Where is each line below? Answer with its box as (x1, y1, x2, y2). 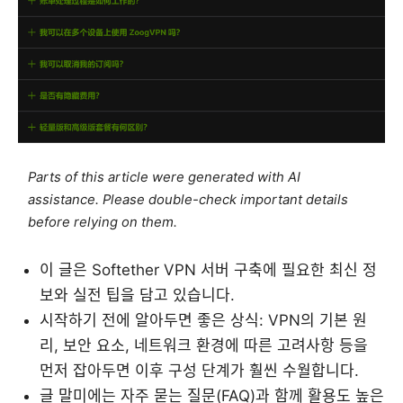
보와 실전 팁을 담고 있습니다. (40, 285, 235, 304)
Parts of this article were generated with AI (28, 168, 301, 185)
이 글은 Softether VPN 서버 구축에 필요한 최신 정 (40, 260, 377, 279)
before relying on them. (28, 213, 178, 230)
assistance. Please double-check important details (28, 191, 349, 208)
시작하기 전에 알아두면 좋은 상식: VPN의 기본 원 (40, 310, 367, 329)
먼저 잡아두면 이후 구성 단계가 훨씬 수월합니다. (40, 361, 359, 380)
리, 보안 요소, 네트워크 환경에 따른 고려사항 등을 (40, 336, 368, 354)
